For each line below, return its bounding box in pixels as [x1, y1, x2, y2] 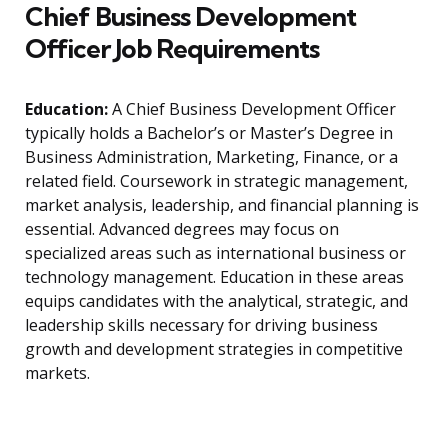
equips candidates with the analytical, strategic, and [25, 290, 408, 313]
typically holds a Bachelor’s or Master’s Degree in [25, 122, 393, 145]
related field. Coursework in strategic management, [25, 170, 408, 193]
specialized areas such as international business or [25, 242, 406, 265]
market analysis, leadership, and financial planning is [25, 194, 419, 217]
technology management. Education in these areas [25, 266, 404, 289]
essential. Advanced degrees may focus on [25, 218, 339, 241]
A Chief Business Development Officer [108, 98, 396, 121]
